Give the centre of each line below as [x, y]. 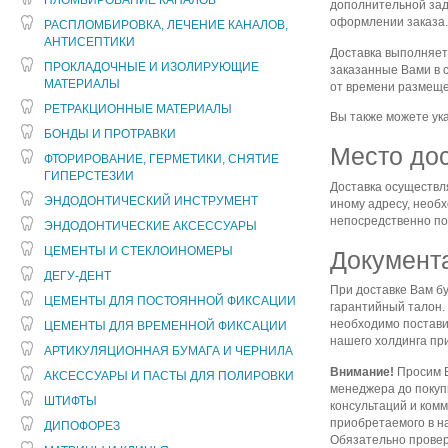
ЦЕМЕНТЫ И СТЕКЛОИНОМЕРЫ [138, 251]
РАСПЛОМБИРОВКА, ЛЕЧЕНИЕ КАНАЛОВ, [166, 25]
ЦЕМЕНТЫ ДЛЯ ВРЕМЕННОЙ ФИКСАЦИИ [165, 326]
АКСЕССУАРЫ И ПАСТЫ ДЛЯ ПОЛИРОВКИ [169, 376]
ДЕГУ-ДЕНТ [77, 276]
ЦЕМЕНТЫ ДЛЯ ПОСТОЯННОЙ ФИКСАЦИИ [170, 301]
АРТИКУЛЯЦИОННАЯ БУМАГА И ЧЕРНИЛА [168, 351]
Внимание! [362, 371]
